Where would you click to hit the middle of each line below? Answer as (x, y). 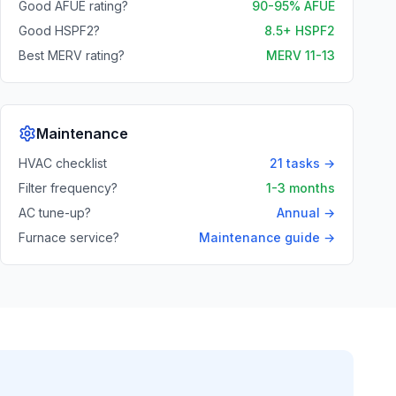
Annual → (306, 213)
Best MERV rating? (72, 55)
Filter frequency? (68, 188)
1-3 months (301, 188)
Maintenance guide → (267, 237)
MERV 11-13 (301, 55)
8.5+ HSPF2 (300, 30)
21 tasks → (302, 163)
